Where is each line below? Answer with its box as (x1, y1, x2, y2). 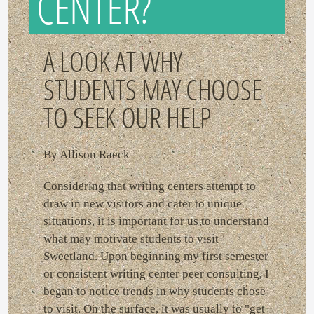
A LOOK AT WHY (43, 42, 183, 81)
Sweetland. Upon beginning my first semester (43, 250, 268, 264)
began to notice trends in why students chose (43, 285, 266, 299)
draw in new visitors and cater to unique (43, 197, 242, 211)
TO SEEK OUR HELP (43, 98, 212, 137)
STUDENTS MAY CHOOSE (43, 70, 262, 109)
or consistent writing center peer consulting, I (43, 267, 269, 281)
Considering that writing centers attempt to (43, 179, 256, 193)
